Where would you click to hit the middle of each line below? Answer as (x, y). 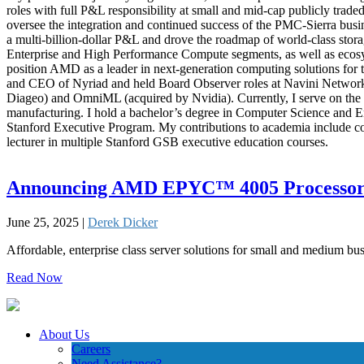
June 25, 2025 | (47, 222)
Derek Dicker (123, 222)
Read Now (35, 277)
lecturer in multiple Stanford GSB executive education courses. (167, 141)
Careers (91, 349)
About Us (64, 334)
